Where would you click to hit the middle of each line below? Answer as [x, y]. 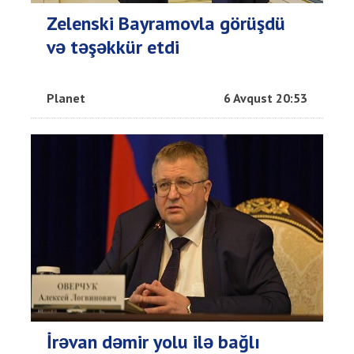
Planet [66, 98]
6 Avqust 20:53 [265, 98]
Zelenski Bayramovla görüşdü [166, 24]
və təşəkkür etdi [113, 47]
